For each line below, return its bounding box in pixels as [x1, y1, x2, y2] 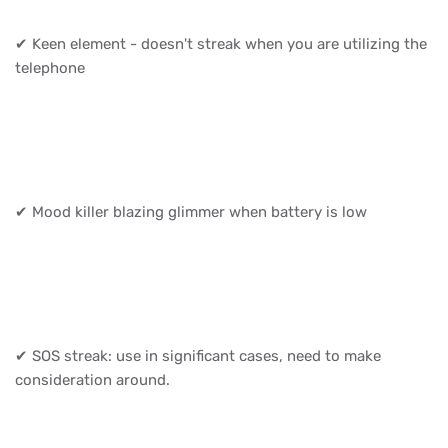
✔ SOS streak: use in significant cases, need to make [15, 346, 381, 365]
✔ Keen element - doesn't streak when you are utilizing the [15, 34, 427, 53]
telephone [15, 58, 89, 77]
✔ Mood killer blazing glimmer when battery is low [15, 202, 371, 221]
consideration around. [15, 370, 174, 389]
